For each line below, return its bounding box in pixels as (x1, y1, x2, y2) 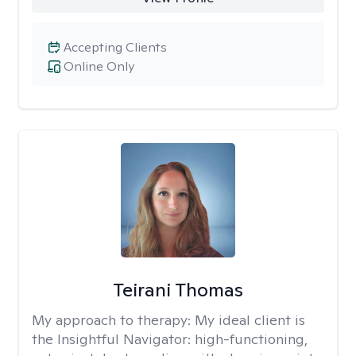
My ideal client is (195, 311, 305, 329)
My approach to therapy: (32, 311, 195, 329)
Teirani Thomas (112, 277, 243, 302)
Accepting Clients (64, 39, 167, 56)
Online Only (64, 58, 134, 75)
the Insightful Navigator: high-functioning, (32, 330, 308, 348)
